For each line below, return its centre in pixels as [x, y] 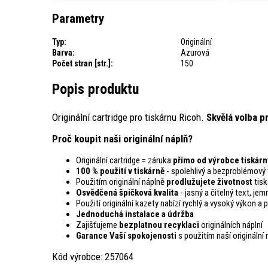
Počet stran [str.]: [83, 63]
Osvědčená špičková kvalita [128, 193]
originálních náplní [231, 225]
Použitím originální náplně [121, 182]
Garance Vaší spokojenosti [126, 236]
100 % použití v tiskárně [120, 171]
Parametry [78, 19]
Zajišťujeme [98, 225]
